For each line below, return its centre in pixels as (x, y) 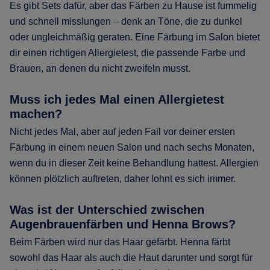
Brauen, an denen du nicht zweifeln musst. (100, 68)
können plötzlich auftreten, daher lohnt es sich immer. (123, 178)
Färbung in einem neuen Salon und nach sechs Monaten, (132, 147)
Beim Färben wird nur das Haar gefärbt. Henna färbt (120, 242)
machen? (36, 114)
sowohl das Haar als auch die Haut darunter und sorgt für (131, 257)
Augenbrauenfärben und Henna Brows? (123, 224)
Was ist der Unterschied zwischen (107, 209)
